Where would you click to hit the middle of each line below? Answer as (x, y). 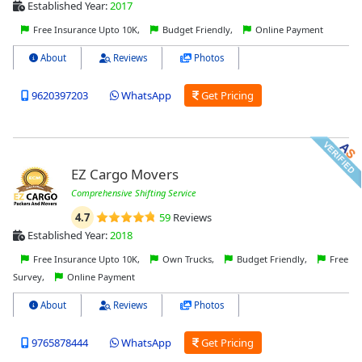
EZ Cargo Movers (124, 174)
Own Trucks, (188, 259)
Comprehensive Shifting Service (133, 192)
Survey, (30, 276)
